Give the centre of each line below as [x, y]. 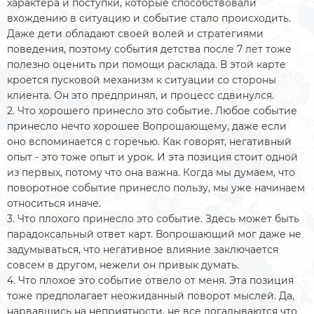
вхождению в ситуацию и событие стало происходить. [149, 18]
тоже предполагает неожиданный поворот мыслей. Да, [151, 295]
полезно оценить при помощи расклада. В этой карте [146, 64]
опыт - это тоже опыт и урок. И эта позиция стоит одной [152, 157]
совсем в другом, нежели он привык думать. [124, 265]
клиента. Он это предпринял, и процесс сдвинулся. [141, 95]
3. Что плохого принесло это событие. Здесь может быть [153, 218]
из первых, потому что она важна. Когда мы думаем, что [151, 172]
